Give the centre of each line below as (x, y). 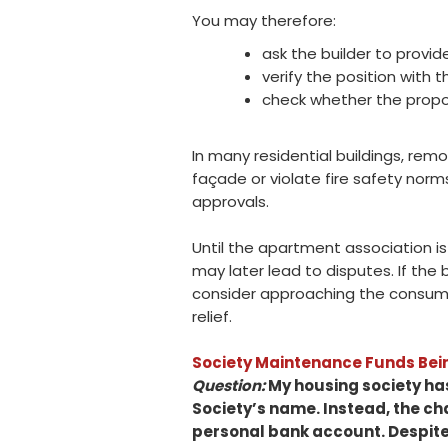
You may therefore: (264, 20)
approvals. (230, 201)
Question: (228, 385)
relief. (212, 316)
